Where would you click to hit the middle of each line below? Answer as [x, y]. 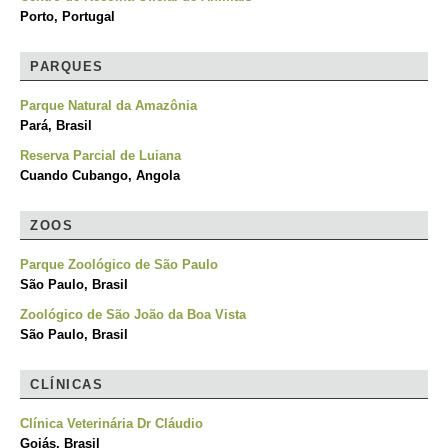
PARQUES [67, 66]
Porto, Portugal [67, 16]
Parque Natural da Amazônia [108, 105]
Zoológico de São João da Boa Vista [133, 314]
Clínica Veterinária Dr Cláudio [111, 423]
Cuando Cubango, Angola [100, 175]
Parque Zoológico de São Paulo [119, 264]
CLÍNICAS [66, 384]
